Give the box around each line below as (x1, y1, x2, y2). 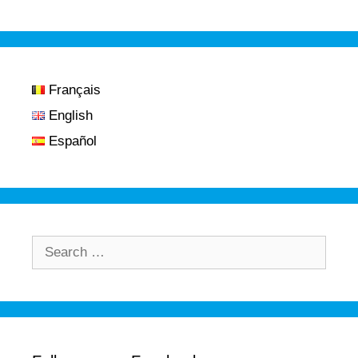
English (49, 108, 93, 124)
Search (31, 238, 74, 254)
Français (49, 82, 101, 98)
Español (49, 133, 97, 149)
